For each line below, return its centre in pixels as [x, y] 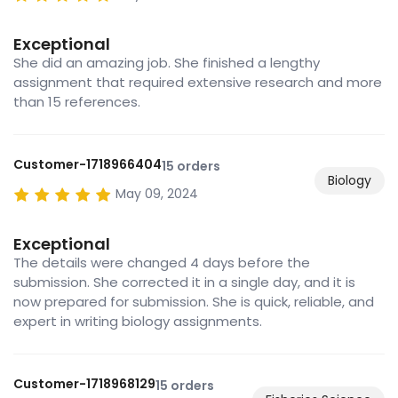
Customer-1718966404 [88, 165]
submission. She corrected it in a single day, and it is [184, 283]
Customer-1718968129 [84, 384]
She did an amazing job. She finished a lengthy [167, 63]
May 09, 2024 [157, 194]
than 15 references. [77, 102]
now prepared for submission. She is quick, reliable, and [194, 302]
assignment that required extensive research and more [198, 83]
